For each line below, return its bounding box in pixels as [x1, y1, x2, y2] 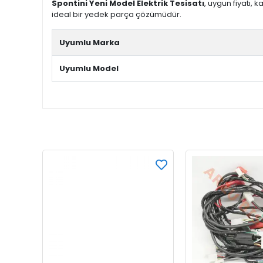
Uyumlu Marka [59, 37, 120, 48]
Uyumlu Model [59, 63, 119, 74]
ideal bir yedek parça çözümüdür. [52, 9, 181, 20]
